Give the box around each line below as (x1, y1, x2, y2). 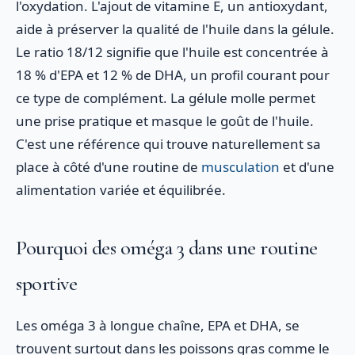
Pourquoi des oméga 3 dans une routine (16, 235, 318, 260)
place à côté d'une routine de (16, 158, 201, 176)
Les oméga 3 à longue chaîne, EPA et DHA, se (16, 316, 300, 334)
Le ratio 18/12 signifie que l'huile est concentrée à (16, 43, 329, 61)
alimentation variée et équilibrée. (16, 181, 226, 199)
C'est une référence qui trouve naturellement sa (16, 135, 321, 153)
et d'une (280, 158, 334, 176)
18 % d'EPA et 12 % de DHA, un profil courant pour (16, 66, 330, 84)
